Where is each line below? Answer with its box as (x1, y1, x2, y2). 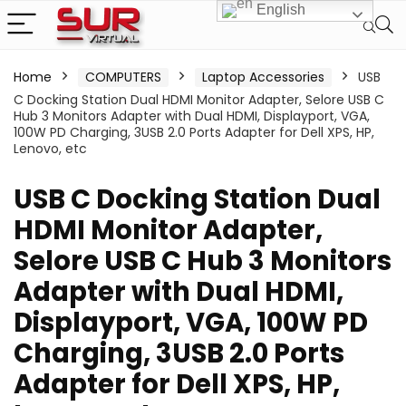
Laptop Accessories (202, 68, 324, 86)
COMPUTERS (85, 68, 161, 86)
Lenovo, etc (14, 140, 87, 158)
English (253, 2, 306, 18)
